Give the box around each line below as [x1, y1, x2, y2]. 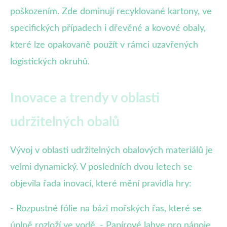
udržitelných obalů [10, 116, 120, 129]
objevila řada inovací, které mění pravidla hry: [10, 179, 192, 189]
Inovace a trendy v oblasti [10, 92, 160, 105]
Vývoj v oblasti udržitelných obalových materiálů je [10, 146, 213, 156]
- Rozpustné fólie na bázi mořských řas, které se [10, 204, 202, 214]
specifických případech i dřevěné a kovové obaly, [10, 24, 206, 33]
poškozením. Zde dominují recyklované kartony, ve [10, 7, 212, 17]
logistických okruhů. [10, 57, 90, 67]
